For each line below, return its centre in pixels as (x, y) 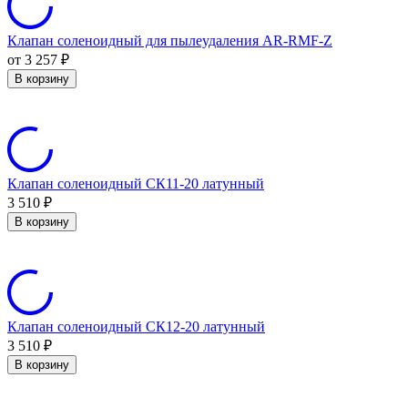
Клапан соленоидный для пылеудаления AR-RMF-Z (170, 40)
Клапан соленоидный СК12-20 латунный (136, 326)
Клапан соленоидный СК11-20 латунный (136, 183)
